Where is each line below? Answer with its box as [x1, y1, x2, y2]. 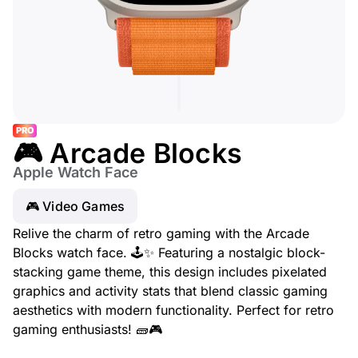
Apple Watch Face [13, 164, 138, 181]
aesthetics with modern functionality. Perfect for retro [13, 302, 334, 318]
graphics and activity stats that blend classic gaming [13, 283, 328, 299]
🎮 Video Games [26, 198, 125, 214]
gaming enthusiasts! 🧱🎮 [13, 321, 162, 337]
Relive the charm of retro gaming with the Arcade [13, 225, 309, 241]
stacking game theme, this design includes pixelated [13, 264, 327, 280]
